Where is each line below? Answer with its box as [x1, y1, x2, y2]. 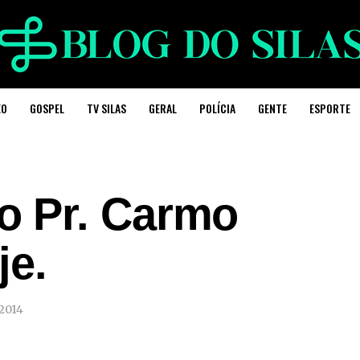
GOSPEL [29, 100, 64, 117]
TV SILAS [86, 100, 126, 117]
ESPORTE [309, 100, 350, 117]
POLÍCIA [198, 100, 235, 117]
